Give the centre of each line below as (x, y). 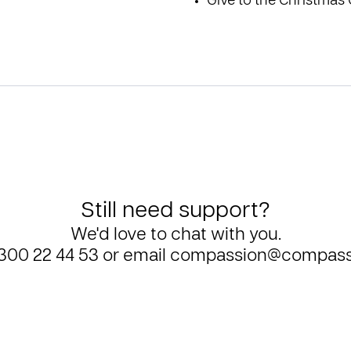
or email (134, 257)
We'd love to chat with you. (175, 235)
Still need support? (175, 212)
